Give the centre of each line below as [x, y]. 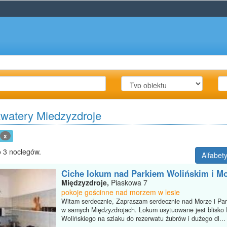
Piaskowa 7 [128, 183]
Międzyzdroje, [85, 183]
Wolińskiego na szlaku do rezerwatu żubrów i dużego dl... [143, 219]
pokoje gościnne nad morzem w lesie [121, 192]
